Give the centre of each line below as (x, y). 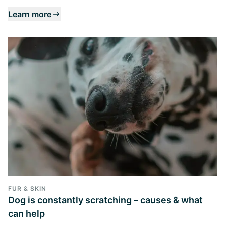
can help (26, 214)
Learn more (30, 14)
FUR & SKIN (27, 189)
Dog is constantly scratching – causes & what (105, 200)
